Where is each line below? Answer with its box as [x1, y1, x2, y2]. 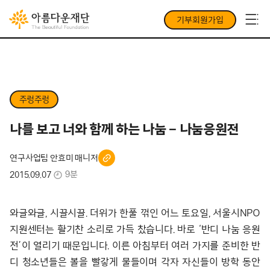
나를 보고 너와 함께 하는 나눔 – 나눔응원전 [10, 121, 239, 137]
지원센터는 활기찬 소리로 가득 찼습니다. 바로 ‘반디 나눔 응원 [10, 223, 260, 235]
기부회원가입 [177, 14, 224, 25]
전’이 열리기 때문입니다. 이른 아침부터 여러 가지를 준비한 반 [10, 239, 260, 251]
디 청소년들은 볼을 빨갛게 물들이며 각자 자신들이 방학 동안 [10, 256, 260, 268]
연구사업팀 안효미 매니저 [10, 152, 98, 163]
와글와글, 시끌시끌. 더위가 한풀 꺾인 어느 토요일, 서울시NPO [10, 207, 260, 219]
